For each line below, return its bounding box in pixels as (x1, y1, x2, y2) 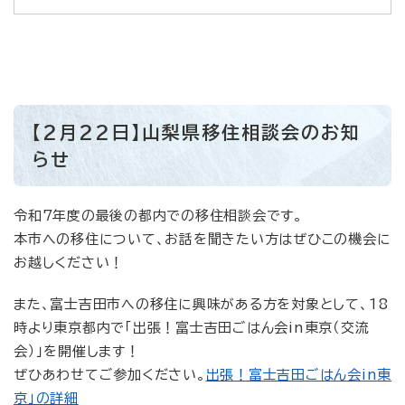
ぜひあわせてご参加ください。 (14, 368, 206, 382)
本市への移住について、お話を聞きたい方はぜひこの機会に (14, 232, 391, 247)
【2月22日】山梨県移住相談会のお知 (32, 123, 361, 142)
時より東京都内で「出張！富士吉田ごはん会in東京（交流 (14, 321, 370, 335)
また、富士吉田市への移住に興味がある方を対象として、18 (14, 297, 389, 312)
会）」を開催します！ (14, 344, 140, 359)
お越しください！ (14, 256, 124, 270)
